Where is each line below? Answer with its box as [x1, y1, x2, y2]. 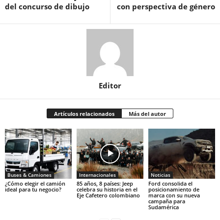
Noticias [150, 171, 170, 178]
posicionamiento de [148, 185, 199, 193]
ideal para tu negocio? [5, 185, 61, 193]
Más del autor [129, 110, 166, 117]
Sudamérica [148, 203, 182, 211]
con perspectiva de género [117, 1, 215, 11]
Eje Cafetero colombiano [76, 191, 140, 199]
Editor [99, 80, 121, 90]
